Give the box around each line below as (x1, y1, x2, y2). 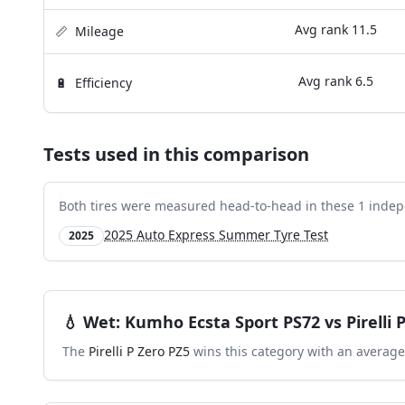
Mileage (75, 23, 124, 40)
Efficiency (75, 74, 132, 91)
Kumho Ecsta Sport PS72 (125, 311, 320, 333)
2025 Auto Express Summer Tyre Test (104, 226, 328, 243)
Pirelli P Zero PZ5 (89, 343, 190, 360)
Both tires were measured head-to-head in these (59, 197, 358, 214)
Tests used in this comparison (43, 142, 309, 166)
